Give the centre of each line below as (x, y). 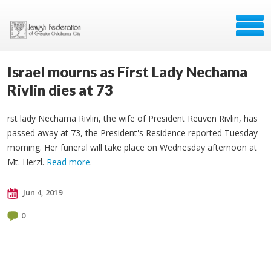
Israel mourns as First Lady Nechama (127, 72)
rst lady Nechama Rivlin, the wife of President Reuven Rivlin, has (132, 118)
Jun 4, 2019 (42, 192)
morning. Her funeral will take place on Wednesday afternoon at (132, 147)
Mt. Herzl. (27, 162)
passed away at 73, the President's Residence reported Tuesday (132, 133)
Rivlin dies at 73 (60, 90)
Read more (68, 162)
